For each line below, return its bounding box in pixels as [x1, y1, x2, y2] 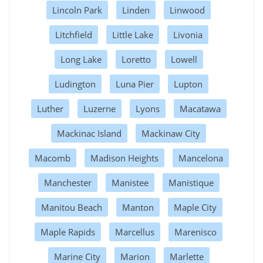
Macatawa [179, 102, 221, 114]
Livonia [173, 28, 203, 41]
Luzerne [83, 102, 116, 114]
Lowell [170, 53, 197, 65]
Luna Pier [116, 77, 154, 90]
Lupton [174, 77, 203, 90]
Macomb [34, 151, 70, 164]
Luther [36, 102, 63, 114]
